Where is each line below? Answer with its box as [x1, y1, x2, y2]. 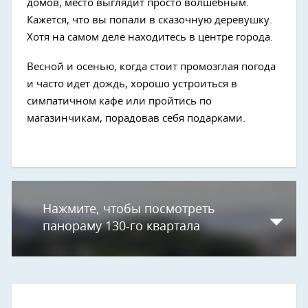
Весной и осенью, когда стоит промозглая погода [27, 61, 276, 72]
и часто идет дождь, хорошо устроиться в [27, 78, 237, 89]
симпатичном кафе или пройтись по [27, 96, 212, 107]
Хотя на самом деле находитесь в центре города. [27, 32, 273, 43]
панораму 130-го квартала [43, 220, 200, 233]
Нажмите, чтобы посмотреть [43, 203, 215, 216]
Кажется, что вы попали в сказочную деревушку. [27, 14, 272, 25]
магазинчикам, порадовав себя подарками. [27, 113, 245, 124]
